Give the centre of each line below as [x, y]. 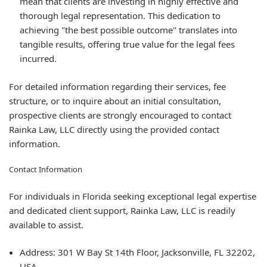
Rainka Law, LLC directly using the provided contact [114, 129]
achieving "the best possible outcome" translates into [128, 30]
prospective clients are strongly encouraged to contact [120, 115]
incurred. [38, 59]
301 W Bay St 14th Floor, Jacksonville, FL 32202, [155, 252]
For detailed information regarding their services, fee [117, 86]
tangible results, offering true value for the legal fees [127, 44]
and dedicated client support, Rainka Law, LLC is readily [122, 210]
